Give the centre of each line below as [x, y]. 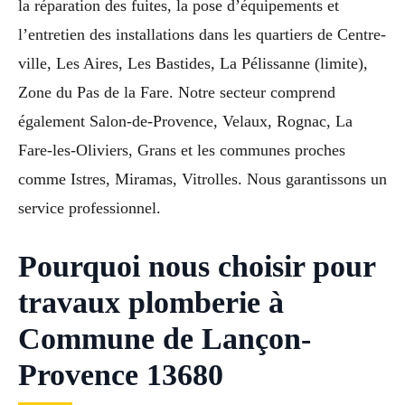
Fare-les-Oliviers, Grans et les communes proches [182, 150]
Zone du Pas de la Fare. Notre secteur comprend [177, 92]
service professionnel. [89, 207]
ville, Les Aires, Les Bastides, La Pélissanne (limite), [193, 63]
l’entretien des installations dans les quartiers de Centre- [202, 34]
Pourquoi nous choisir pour [197, 266]
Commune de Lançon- [165, 338]
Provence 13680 [121, 374]
